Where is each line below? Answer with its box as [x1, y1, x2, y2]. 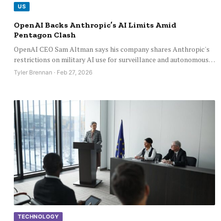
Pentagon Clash [14, 30, 76, 39]
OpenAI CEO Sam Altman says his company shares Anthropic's [14, 44, 210, 54]
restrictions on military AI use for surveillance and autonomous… [14, 54, 215, 64]
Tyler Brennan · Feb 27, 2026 [14, 68, 92, 76]
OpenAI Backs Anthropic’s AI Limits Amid [14, 20, 176, 30]
